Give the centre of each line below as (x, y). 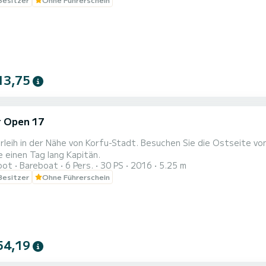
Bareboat (39, 165)
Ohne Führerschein (76, 177)
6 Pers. (79, 165)
